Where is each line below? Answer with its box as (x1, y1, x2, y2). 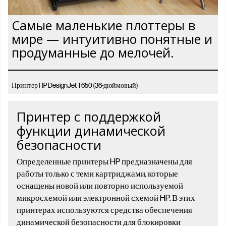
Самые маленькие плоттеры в (12, 17, 195, 34)
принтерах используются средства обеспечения (17, 205, 192, 215)
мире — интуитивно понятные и (12, 30, 212, 48)
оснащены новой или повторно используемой (17, 181, 183, 191)
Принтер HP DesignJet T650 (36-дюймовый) (12, 81, 138, 90)
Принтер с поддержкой (17, 108, 161, 126)
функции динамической (17, 122, 165, 140)
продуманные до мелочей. (12, 44, 174, 62)
